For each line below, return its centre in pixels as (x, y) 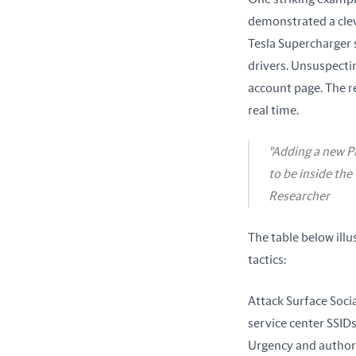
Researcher (299, 196)
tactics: (267, 259)
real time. (273, 110)
